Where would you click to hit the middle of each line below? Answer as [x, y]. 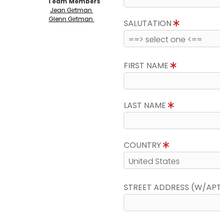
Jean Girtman [71, 10]
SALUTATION [149, 23]
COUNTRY [143, 145]
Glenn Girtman [71, 19]
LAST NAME [146, 105]
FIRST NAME [147, 66]
